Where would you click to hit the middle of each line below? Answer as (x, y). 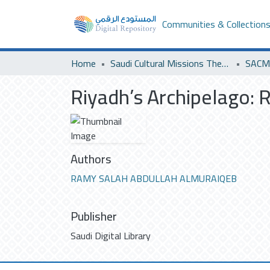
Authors (91, 159)
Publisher (94, 216)
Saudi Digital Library (111, 236)
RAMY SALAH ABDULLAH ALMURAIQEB (154, 178)
